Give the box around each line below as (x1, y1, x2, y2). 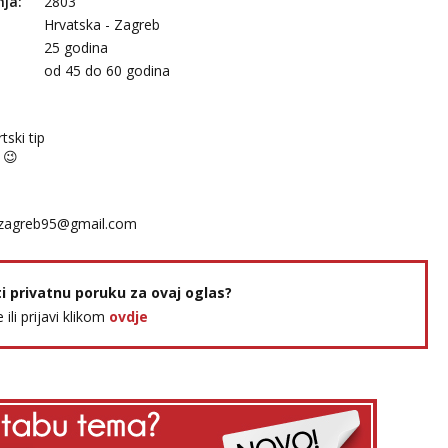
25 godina (44, 38, 108, 57)
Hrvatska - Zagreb (44, 15, 160, 34)
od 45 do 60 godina (44, 61, 170, 80)
